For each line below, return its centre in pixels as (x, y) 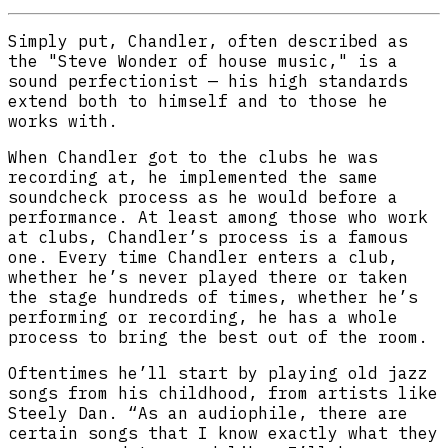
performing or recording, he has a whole (203, 316)
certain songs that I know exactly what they (223, 432)
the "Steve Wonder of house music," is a (203, 60)
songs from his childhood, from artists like (223, 392)
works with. (63, 120)
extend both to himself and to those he (198, 100)
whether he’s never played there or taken (208, 276)
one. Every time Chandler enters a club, (203, 256)
